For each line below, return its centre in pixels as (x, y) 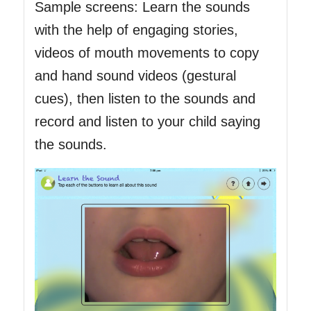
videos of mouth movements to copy (146, 53)
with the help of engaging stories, (136, 30)
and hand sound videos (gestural (135, 76)
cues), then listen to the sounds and (145, 99)
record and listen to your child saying (147, 122)
